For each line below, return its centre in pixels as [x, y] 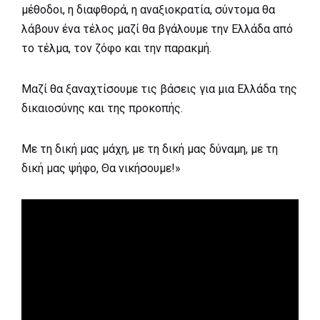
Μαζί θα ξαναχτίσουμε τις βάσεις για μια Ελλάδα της [159, 89]
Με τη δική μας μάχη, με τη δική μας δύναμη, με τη [150, 149]
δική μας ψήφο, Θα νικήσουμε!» [101, 169]
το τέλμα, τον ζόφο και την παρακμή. [116, 49]
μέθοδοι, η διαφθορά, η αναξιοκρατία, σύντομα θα [148, 10]
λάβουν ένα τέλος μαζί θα [90, 29]
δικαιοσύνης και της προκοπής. [102, 109]
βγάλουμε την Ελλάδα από [225, 29]
